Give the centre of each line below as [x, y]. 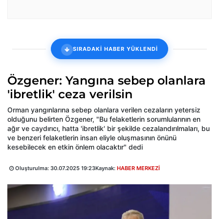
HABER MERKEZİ [138, 168]
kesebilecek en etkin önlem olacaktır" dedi [75, 147]
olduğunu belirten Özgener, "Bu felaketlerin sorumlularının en [104, 119]
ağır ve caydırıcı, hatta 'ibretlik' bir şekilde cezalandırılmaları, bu [109, 129]
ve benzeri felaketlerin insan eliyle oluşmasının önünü [92, 138]
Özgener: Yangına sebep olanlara [107, 81]
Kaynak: [106, 168]
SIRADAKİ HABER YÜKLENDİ [115, 49]
